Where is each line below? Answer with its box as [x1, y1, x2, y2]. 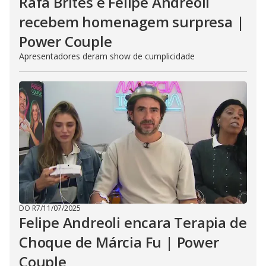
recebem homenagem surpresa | [19, 12, 245, 31]
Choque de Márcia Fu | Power [19, 232, 219, 252]
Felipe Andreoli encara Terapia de [19, 213, 247, 232]
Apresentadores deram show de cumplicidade [19, 50, 195, 62]
